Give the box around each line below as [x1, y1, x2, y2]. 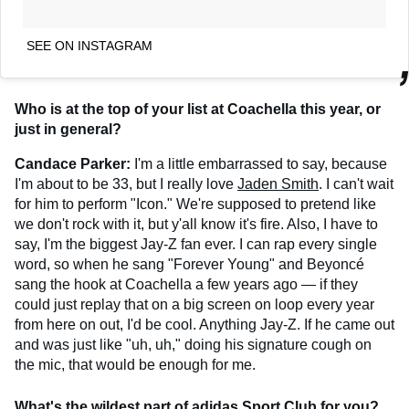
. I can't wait [319, 175, 393, 192]
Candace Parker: [15, 155, 134, 172]
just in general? [15, 121, 121, 137]
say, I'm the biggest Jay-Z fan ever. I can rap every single [15, 236, 377, 252]
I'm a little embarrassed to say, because [134, 155, 387, 172]
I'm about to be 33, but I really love [15, 175, 237, 192]
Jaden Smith [237, 175, 319, 192]
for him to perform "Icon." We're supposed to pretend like [15, 195, 376, 212]
